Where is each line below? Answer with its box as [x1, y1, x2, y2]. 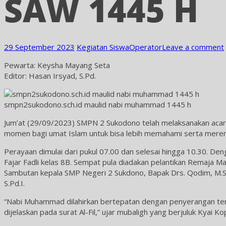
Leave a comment [162, 42, 224, 52]
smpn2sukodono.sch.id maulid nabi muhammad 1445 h [4, 99, 191, 109]
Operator [129, 42, 162, 52]
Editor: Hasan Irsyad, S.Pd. [4, 71, 96, 81]
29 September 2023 [4, 42, 75, 52]
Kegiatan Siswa [77, 42, 129, 52]
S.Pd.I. [4, 178, 25, 188]
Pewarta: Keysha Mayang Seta [4, 60, 110, 70]
